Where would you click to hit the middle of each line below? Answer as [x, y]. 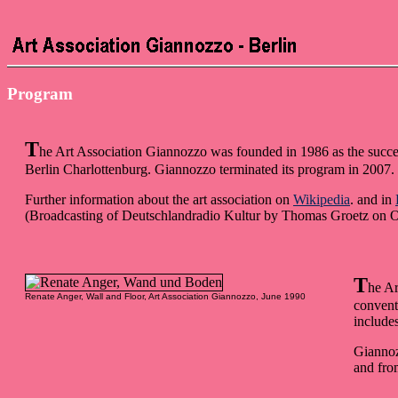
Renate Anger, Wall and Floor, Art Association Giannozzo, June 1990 [165, 297]
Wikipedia [322, 200]
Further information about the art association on [159, 200]
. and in [373, 200]
